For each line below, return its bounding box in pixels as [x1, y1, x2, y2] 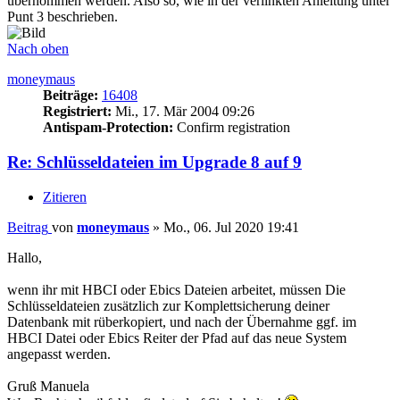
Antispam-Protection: [43, 120, 173, 136]
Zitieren [43, 188, 87, 204]
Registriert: [43, 104, 112, 120]
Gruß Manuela [7, 378, 89, 394]
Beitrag [7, 219, 48, 235]
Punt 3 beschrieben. [7, 9, 118, 25]
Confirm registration [173, 120, 290, 136]
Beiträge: [43, 87, 98, 104]
